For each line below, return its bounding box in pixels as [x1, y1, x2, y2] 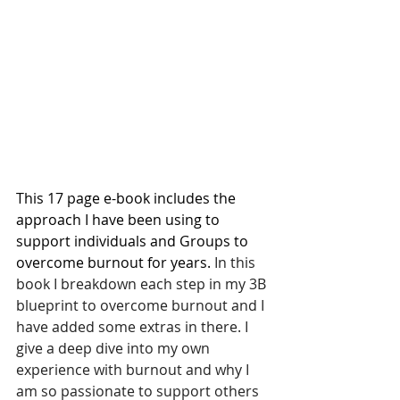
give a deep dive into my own [16, 338, 213, 358]
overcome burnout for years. [16, 253, 214, 272]
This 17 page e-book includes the [16, 188, 239, 208]
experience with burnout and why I [16, 360, 253, 379]
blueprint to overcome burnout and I [16, 296, 268, 315]
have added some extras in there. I [16, 317, 252, 337]
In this [214, 253, 259, 272]
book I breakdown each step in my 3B [16, 274, 270, 294]
